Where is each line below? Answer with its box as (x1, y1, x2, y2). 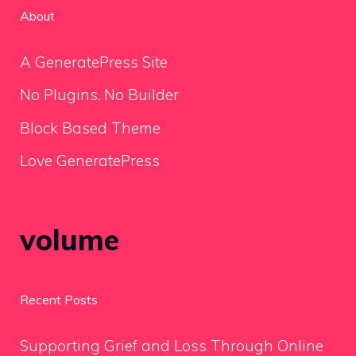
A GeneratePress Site (20, 52, 168, 72)
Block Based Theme (20, 118, 161, 137)
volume (20, 221, 119, 257)
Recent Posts (20, 291, 98, 308)
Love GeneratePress (20, 151, 160, 171)
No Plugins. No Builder (20, 85, 179, 105)
